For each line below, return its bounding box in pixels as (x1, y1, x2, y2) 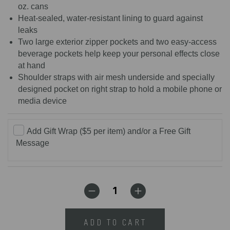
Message (16, 138, 49, 147)
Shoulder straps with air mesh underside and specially (18, 73, 215, 82)
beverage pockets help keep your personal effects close (18, 49, 220, 58)
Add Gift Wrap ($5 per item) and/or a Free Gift (26, 126, 190, 136)
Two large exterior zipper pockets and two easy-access (18, 37, 217, 46)
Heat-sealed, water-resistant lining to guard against (18, 14, 203, 23)
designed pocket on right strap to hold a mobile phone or (18, 85, 222, 93)
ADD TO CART (83, 217, 147, 228)
